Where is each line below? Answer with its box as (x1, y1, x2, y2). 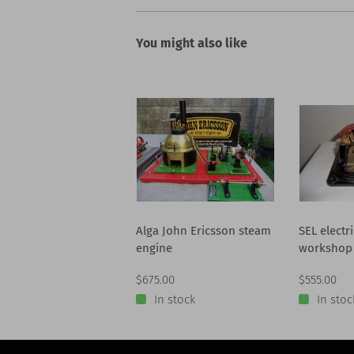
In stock (154, 292, 195, 307)
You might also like (136, 35, 247, 51)
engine (136, 240, 172, 255)
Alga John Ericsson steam (136, 223, 271, 238)
